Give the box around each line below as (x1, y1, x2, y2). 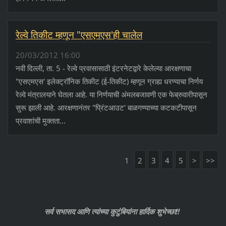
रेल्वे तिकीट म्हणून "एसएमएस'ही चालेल (15, 28, 142, 41)
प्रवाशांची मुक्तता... (15, 115, 66, 126)
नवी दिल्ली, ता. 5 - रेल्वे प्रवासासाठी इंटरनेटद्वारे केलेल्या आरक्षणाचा (15, 63, 191, 73)
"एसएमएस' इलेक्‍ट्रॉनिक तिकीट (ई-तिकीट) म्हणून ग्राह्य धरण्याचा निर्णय (15, 76, 203, 86)
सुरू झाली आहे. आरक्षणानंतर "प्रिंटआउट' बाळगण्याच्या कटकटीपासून (15, 102, 197, 112)
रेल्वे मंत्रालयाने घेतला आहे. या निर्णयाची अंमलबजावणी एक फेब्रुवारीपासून (15, 89, 207, 99)
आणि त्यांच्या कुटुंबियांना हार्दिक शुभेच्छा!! (75, 206, 182, 216)
